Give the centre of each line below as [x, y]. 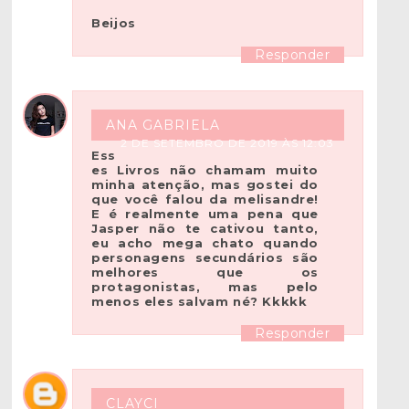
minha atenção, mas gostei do [205, 185]
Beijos [114, 23]
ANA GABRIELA [163, 126]
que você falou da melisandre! [205, 199]
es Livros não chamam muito [205, 170]
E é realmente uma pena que [205, 214]
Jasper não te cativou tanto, [205, 229]
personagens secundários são [205, 258]
